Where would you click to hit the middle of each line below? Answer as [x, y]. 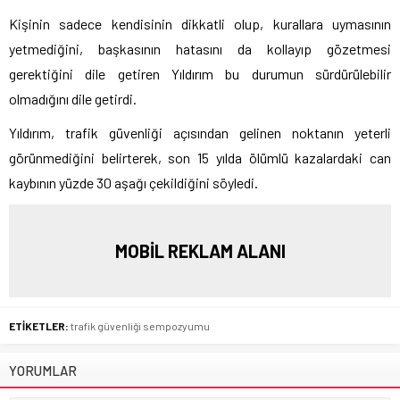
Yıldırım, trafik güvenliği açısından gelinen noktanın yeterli [200, 132]
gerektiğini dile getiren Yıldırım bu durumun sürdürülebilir [200, 73]
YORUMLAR [43, 370]
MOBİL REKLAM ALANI [200, 250]
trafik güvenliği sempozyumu [140, 325]
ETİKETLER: [39, 325]
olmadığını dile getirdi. [73, 98]
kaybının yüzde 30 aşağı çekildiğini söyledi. [133, 182]
